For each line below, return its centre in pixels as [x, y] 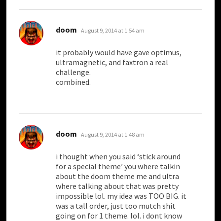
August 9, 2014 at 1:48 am [113, 135]
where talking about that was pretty [117, 186]
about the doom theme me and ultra [118, 176]
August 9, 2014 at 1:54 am [113, 31]
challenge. [74, 72]
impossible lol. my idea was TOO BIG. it [121, 196]
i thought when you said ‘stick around [118, 157]
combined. [74, 82]
